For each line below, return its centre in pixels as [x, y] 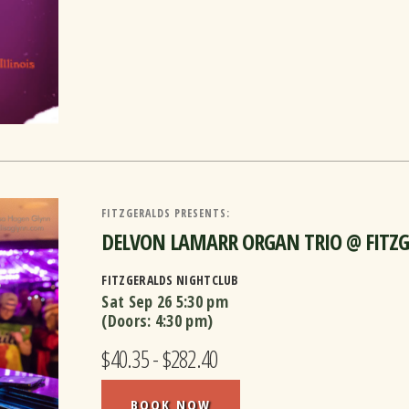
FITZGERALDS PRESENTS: [166, 214]
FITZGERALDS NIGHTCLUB [170, 280]
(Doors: [128, 321]
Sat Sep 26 [137, 302]
